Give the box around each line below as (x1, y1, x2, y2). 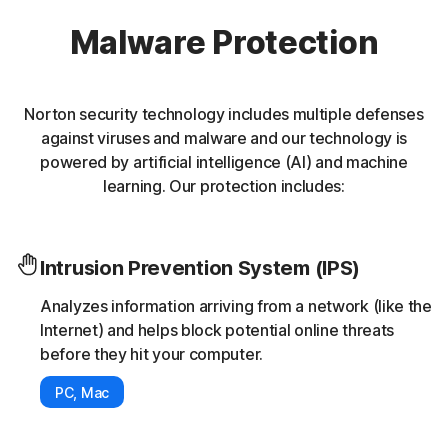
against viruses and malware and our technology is (40, 128, 408, 149)
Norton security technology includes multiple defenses (24, 104, 424, 125)
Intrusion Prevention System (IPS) (40, 256, 361, 281)
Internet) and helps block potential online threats (40, 320, 395, 341)
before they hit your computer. (40, 344, 263, 365)
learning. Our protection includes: (103, 176, 345, 197)
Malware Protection (69, 23, 379, 63)
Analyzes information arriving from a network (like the (40, 296, 432, 317)
